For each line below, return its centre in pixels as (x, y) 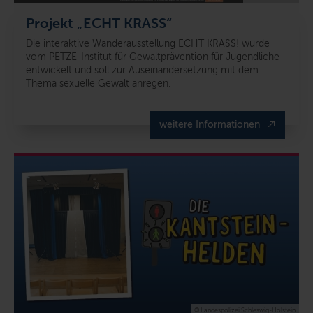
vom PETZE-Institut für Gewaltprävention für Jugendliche (153, 57)
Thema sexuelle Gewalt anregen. (98, 84)
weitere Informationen (210, 125)
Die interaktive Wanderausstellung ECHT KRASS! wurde (148, 44)
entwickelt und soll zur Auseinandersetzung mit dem (142, 71)
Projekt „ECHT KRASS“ (99, 23)
